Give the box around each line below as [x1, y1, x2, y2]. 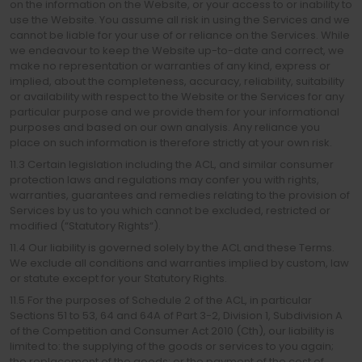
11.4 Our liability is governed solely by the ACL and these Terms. [10, 240, 335, 255]
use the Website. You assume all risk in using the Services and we [10, 12, 350, 27]
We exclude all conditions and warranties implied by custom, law [10, 255, 349, 271]
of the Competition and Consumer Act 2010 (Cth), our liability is [10, 323, 335, 339]
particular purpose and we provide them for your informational [10, 104, 339, 120]
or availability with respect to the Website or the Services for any [10, 89, 344, 104]
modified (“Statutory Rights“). [10, 218, 161, 234]
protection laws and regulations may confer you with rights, [10, 172, 319, 187]
